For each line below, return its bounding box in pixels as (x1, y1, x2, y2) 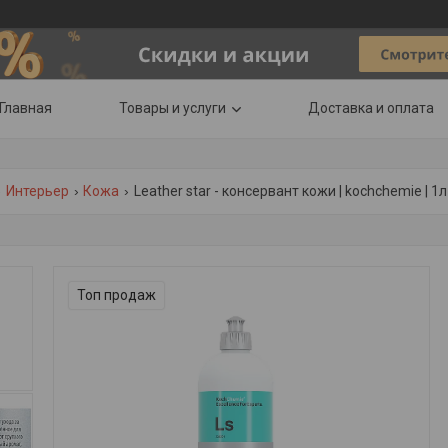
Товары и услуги (119, 100, 226, 116)
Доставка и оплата (308, 100, 434, 116)
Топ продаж (77, 287, 156, 303)
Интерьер (5, 183, 69, 199)
